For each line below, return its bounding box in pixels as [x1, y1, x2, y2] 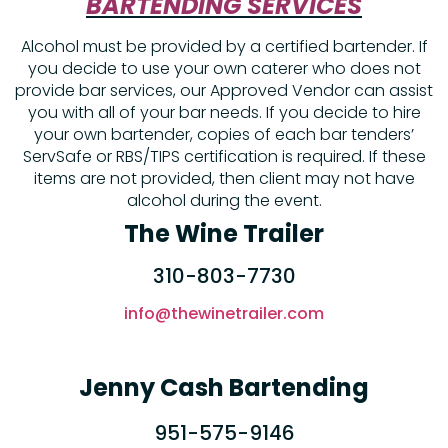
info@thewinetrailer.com [124, 302, 324, 326]
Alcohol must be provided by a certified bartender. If [20, 35, 428, 59]
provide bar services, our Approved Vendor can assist [15, 79, 433, 103]
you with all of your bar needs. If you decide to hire [27, 101, 421, 125]
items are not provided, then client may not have [33, 167, 415, 191]
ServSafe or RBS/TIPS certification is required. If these [22, 145, 426, 169]
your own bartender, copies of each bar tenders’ [34, 123, 414, 147]
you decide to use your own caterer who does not [27, 57, 421, 81]
